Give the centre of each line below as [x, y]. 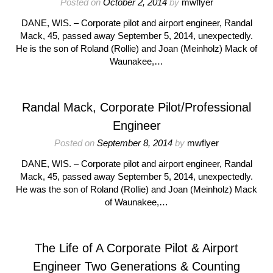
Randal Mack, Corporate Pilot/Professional [136, 107]
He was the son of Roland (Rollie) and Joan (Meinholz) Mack [136, 189]
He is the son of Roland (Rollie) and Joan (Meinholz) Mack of [136, 48]
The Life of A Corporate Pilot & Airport [136, 248]
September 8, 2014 [135, 143]
